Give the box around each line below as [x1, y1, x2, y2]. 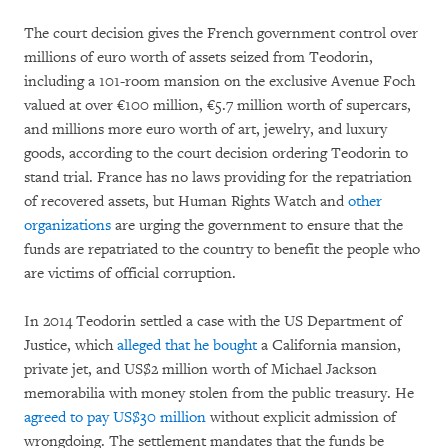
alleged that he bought [117, 335, 257, 355]
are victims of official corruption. [24, 263, 236, 283]
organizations [24, 215, 111, 235]
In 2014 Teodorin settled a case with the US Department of [24, 311, 402, 331]
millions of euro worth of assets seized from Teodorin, [24, 47, 373, 67]
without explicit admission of [206, 407, 396, 427]
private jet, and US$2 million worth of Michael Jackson [24, 359, 377, 379]
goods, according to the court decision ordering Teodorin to [24, 143, 408, 163]
